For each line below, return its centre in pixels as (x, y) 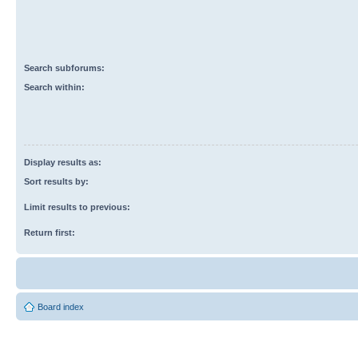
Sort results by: (56, 181)
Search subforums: (64, 68)
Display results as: (63, 162)
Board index (61, 306)
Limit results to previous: (77, 207)
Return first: (50, 232)
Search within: (54, 87)
